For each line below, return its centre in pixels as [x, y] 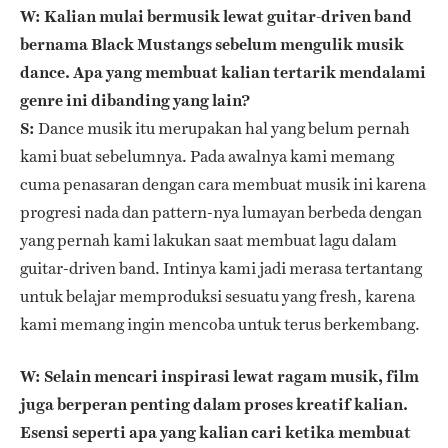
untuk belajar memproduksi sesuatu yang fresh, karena [217, 296]
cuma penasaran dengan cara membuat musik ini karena [223, 184]
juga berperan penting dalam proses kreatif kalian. [214, 404]
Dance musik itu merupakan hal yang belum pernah [222, 128]
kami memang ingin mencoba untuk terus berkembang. [220, 324]
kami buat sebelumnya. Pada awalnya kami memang [207, 156]
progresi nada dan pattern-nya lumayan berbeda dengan [221, 212]
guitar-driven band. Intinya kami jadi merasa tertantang [221, 268]
